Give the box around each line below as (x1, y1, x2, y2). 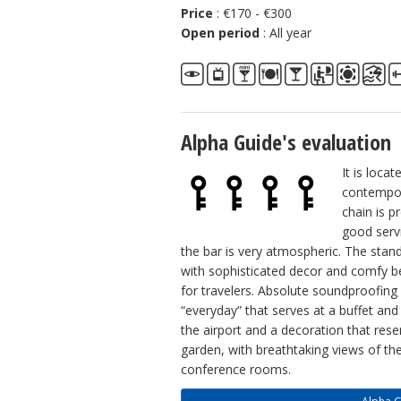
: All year (263, 24, 311, 41)
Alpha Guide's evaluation (181, 127, 391, 157)
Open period (181, 24, 263, 41)
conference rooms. (181, 361, 291, 378)
